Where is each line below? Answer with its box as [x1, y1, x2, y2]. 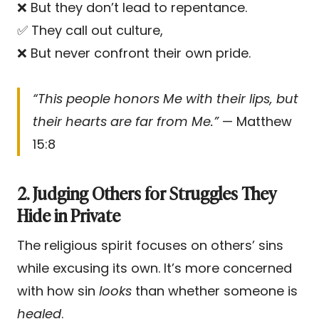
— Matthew [219, 112, 292, 130]
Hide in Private [17, 202, 120, 227]
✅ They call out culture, [17, 21, 163, 39]
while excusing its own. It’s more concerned [17, 258, 292, 277]
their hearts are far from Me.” [33, 112, 219, 130]
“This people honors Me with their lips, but [33, 89, 298, 108]
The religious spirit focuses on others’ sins [17, 236, 283, 254]
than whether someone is [132, 281, 298, 300]
